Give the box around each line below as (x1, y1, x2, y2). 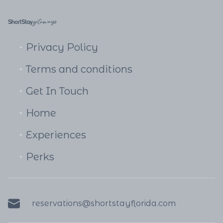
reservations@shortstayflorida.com (32, 198, 176, 208)
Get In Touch (26, 85, 89, 97)
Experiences (26, 129, 86, 141)
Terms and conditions (26, 63, 132, 75)
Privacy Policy (26, 41, 98, 53)
